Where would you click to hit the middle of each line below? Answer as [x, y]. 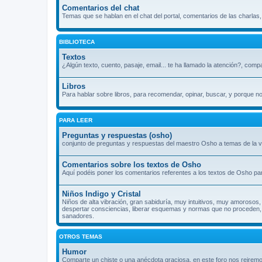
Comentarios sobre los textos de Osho [132, 164]
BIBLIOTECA [77, 42]
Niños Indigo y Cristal [101, 194]
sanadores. [78, 216]
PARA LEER [76, 120]
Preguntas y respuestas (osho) [117, 135]
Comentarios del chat [101, 8]
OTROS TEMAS [81, 236]
